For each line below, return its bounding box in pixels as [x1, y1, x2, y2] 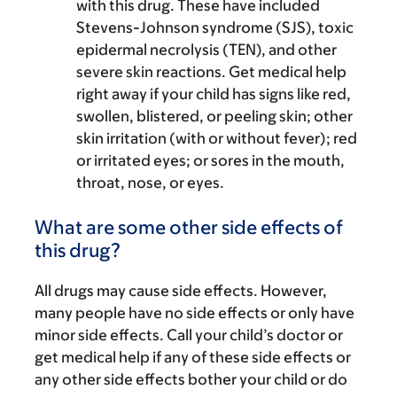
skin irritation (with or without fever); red [76, 129, 357, 147]
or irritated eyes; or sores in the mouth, [76, 152, 345, 169]
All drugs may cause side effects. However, [35, 282, 327, 300]
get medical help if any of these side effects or [35, 348, 351, 366]
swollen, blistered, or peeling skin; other [76, 107, 353, 125]
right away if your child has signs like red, [76, 85, 351, 103]
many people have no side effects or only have [35, 304, 354, 322]
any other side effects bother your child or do [35, 370, 347, 388]
